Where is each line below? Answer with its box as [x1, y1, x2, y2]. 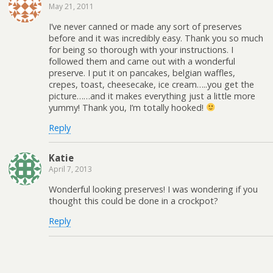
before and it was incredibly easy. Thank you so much [49, 32, 263, 44]
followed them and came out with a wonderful [49, 55, 235, 67]
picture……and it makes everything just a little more [49, 90, 255, 102]
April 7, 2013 [49, 164, 92, 175]
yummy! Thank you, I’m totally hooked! [49, 101, 206, 113]
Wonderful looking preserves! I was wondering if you [49, 183, 258, 195]
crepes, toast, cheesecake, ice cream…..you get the [49, 78, 254, 90]
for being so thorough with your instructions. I [49, 43, 233, 55]
